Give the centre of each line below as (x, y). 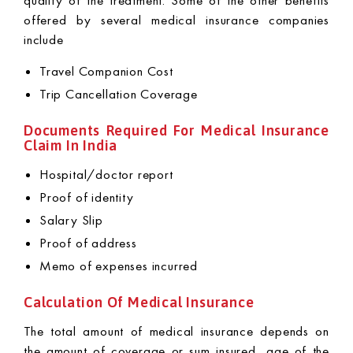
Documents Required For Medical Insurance (176, 130)
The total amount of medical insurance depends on (176, 331)
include (44, 39)
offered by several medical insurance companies (176, 20)
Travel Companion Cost (106, 71)
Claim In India (71, 145)
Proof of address (88, 243)
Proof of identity (87, 197)
